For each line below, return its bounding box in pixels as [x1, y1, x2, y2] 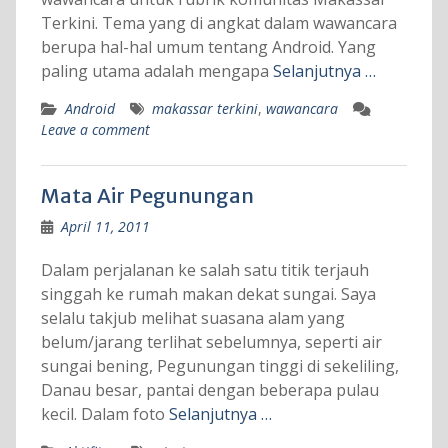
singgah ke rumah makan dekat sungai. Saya [40, 283, 376, 306]
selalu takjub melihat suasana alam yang [40, 307, 345, 330]
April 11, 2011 [60, 217, 150, 237]
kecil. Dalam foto [40, 403, 169, 426]
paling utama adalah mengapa [40, 60, 273, 83]
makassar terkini [151, 99, 258, 119]
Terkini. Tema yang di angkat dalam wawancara [40, 12, 397, 35]
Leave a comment [40, 120, 150, 140]
